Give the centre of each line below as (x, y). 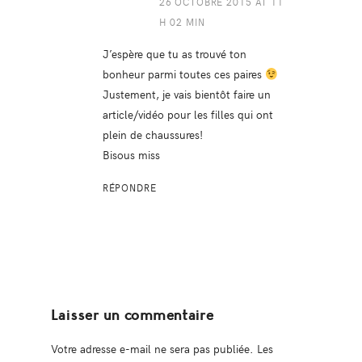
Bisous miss (131, 155)
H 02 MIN (182, 22)
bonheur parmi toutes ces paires (183, 74)
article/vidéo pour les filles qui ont (187, 114)
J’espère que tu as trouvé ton (174, 54)
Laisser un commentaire (133, 316)
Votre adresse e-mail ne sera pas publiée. (152, 349)
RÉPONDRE (129, 188)
